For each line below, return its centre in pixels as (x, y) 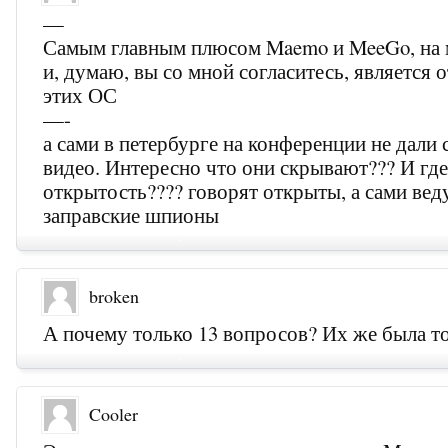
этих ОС (80, 95)
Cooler (113, 414)
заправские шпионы (131, 215)
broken (114, 296)
